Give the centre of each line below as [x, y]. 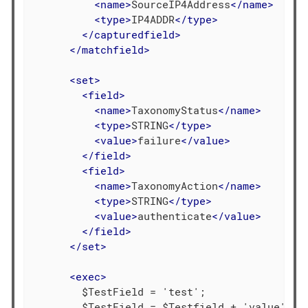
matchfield [113, 49]
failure [159, 140]
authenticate [175, 216]
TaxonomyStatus [175, 110]
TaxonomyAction [175, 185]
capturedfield [135, 34]
